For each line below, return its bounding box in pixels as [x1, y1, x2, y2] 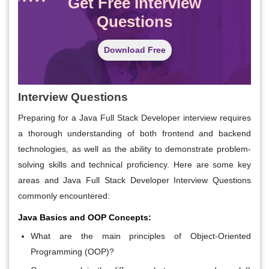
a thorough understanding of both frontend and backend [18, 128, 251, 138]
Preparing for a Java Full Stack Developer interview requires [18, 112, 251, 122]
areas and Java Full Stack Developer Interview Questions [18, 175, 251, 185]
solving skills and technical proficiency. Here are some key [18, 159, 251, 169]
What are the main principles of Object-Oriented [31, 231, 251, 241]
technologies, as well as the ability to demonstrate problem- [18, 144, 251, 154]
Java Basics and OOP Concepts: [18, 212, 151, 222]
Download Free [103, 44, 166, 55]
